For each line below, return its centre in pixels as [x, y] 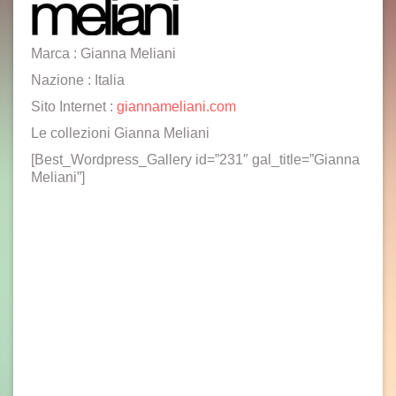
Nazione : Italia [78, 80]
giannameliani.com [176, 107]
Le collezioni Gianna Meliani [120, 133]
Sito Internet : [74, 107]
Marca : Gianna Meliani [103, 53]
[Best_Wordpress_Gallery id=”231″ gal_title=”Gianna [195, 160]
